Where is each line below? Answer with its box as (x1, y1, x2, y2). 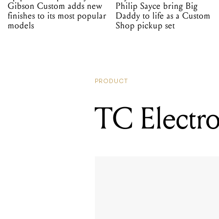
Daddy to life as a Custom (116, 11, 211, 22)
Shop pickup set (116, 21, 175, 31)
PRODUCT (95, 79, 128, 85)
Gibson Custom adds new (8, 1, 102, 12)
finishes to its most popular (8, 11, 107, 22)
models (8, 21, 34, 31)
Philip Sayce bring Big (116, 1, 198, 12)
